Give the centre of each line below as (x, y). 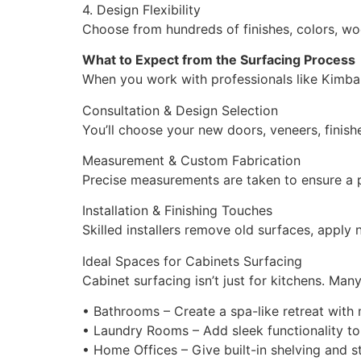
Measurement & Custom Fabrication (191, 161)
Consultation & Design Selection (180, 110)
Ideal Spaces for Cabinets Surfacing (192, 261)
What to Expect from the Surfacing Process (219, 60)
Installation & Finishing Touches (177, 211)
